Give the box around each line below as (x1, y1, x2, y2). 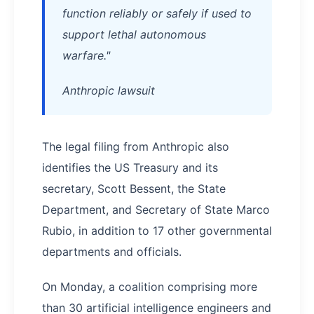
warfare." (62, 48, 110, 62)
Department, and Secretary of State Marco (42, 203, 270, 217)
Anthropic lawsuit (62, 83, 155, 97)
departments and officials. (42, 245, 182, 259)
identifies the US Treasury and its (42, 161, 218, 175)
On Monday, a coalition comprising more (42, 280, 257, 294)
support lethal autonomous (62, 27, 206, 41)
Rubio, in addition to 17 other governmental (42, 224, 272, 238)
